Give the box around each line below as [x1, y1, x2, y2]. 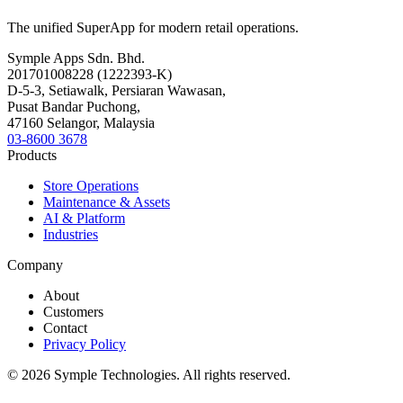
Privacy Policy [43, 336, 126, 352]
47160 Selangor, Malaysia [7, 114, 155, 130]
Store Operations [43, 177, 139, 193]
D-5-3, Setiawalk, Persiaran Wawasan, [7, 82, 226, 98]
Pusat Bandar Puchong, [7, 98, 140, 114]
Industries [43, 226, 98, 242]
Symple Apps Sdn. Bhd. [7, 49, 145, 66]
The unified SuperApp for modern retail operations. [7, 19, 299, 35]
